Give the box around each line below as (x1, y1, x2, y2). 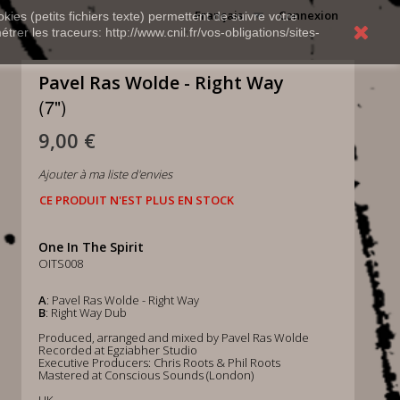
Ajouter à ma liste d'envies (37, 166, 172, 182)
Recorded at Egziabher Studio (37, 342, 197, 358)
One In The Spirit (37, 238, 144, 255)
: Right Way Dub (45, 304, 127, 321)
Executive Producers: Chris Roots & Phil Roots (37, 354, 280, 371)
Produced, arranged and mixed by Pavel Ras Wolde (37, 329, 309, 346)
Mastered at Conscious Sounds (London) (37, 367, 254, 383)
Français (195, 7, 243, 23)
